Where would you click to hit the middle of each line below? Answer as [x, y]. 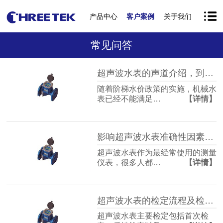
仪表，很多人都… [129, 162]
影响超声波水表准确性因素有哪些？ [209, 137]
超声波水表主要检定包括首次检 [153, 216]
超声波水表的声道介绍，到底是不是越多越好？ [209, 73]
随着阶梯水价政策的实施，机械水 [157, 89]
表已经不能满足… [129, 99]
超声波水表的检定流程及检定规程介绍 [209, 200]
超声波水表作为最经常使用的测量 [157, 152]
